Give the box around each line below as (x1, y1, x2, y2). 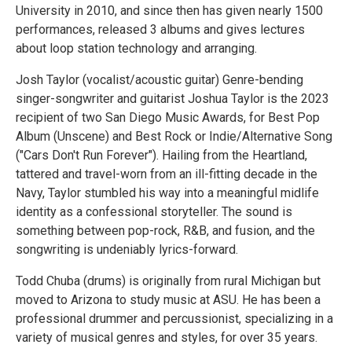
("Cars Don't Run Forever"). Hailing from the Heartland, (16, 148, 307, 163)
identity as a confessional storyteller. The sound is (16, 204, 292, 219)
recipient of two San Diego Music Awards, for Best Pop (16, 110, 320, 125)
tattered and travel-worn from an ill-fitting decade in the (16, 167, 317, 181)
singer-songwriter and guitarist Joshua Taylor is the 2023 (16, 91, 329, 106)
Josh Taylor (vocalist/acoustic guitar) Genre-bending (16, 72, 303, 87)
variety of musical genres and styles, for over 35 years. (16, 330, 317, 345)
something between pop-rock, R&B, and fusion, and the (16, 223, 315, 238)
